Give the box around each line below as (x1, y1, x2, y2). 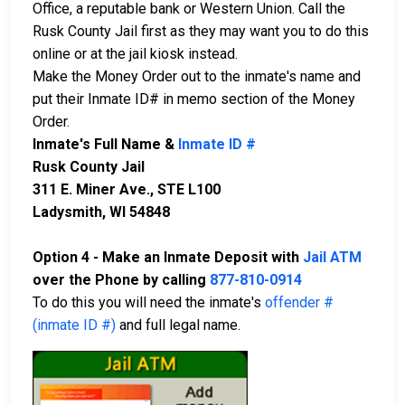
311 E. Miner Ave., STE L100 (33, 180, 221, 198)
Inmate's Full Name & (33, 135, 178, 153)
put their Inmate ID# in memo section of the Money (33, 89, 355, 108)
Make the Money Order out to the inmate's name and (33, 67, 361, 85)
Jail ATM (303, 248, 362, 266)
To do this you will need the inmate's (33, 293, 265, 311)
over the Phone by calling (33, 270, 210, 288)
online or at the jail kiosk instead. (33, 44, 238, 62)
